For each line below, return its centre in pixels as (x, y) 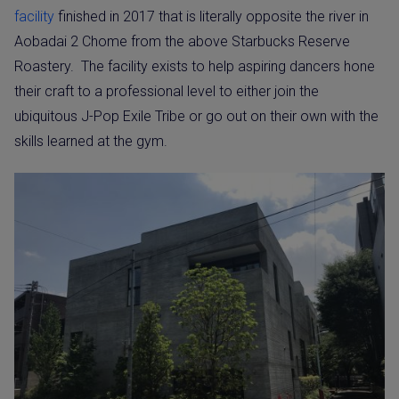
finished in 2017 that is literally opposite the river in (212, 16)
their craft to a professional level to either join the (167, 91)
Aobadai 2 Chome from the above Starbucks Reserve (182, 41)
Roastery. (44, 66)
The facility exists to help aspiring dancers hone (228, 66)
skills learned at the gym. (91, 141)
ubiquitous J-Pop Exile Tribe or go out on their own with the (196, 116)
